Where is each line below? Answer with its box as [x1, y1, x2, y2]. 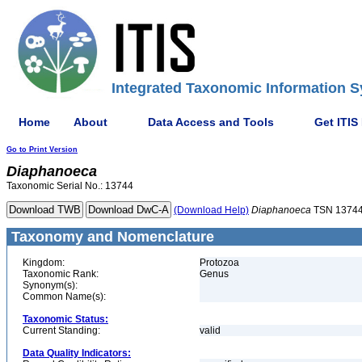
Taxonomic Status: [23, 314, 108, 325]
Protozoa [200, 257, 239, 268]
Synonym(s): [23, 280, 78, 291]
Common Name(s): [23, 291, 106, 302]
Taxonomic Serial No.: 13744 [6, 180, 133, 192]
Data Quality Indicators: [23, 347, 131, 359]
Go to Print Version [6, 145, 78, 154]
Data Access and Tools [148, 115, 274, 128]
